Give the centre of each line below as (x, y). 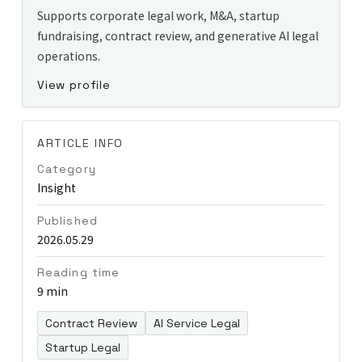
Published (67, 220)
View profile (74, 84)
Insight (56, 187)
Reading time (78, 272)
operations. (68, 55)
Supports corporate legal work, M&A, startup (158, 15)
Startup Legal (82, 347)
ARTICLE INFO (80, 143)
